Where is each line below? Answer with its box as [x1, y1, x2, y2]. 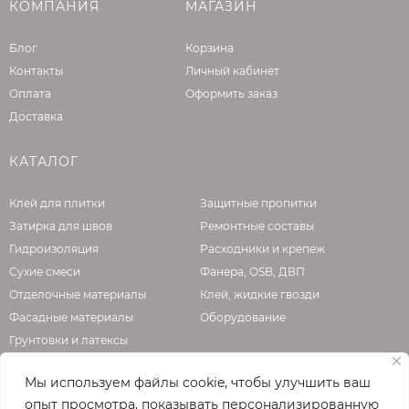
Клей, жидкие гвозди [200, 288, 320, 302]
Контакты [9, 64, 63, 79]
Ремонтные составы [200, 219, 315, 234]
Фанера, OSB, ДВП [200, 265, 306, 279]
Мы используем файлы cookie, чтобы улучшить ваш [25, 374, 371, 391]
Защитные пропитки [200, 196, 318, 211]
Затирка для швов [9, 219, 112, 234]
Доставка [9, 110, 63, 124]
